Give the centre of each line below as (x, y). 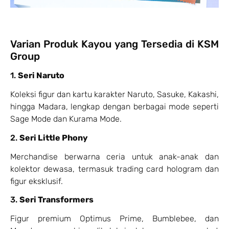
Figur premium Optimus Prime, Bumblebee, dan (114, 219)
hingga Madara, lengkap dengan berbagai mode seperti (114, 107)
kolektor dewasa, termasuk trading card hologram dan (114, 169)
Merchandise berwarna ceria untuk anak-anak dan (114, 156)
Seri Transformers (56, 200)
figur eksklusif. (37, 181)
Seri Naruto (41, 76)
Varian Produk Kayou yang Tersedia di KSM (114, 44)
